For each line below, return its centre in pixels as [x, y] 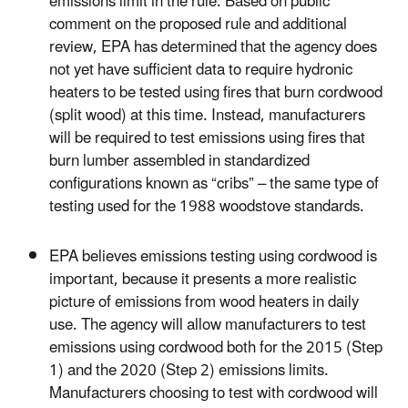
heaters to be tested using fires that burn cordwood [216, 93]
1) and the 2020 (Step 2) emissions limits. [189, 370]
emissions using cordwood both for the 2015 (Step [216, 347]
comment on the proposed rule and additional [198, 25]
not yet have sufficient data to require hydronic [201, 71]
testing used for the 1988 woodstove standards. [207, 207]
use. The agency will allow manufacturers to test [208, 325]
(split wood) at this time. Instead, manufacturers [207, 116]
